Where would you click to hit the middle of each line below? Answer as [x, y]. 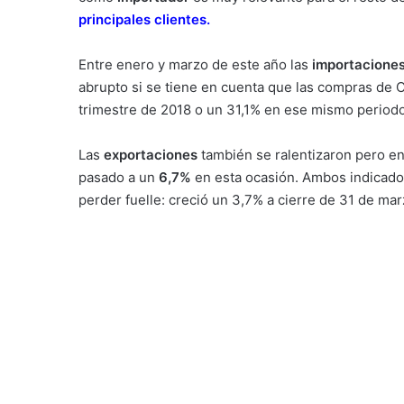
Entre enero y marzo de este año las [195, 64]
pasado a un [117, 177]
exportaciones [151, 155]
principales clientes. [144, 19]
